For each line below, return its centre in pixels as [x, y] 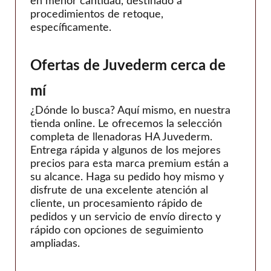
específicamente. [71, 28]
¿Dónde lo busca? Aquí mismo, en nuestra [130, 111]
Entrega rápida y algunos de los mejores [126, 151]
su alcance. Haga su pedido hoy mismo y [127, 178]
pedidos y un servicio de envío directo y [126, 217]
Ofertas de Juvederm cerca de [128, 66]
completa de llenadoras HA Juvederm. [121, 138]
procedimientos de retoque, [97, 14]
